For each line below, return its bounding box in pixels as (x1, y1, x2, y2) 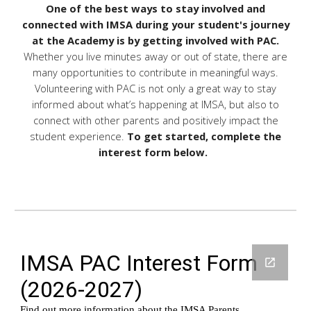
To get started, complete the (127, 129, 281, 144)
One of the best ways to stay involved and (46, 1, 265, 16)
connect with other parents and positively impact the (33, 113, 278, 128)
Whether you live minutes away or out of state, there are (24, 49, 287, 64)
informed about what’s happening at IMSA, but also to (32, 97, 279, 112)
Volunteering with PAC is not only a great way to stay (35, 81, 276, 96)
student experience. (30, 129, 127, 144)
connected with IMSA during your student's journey (22, 17, 289, 32)
